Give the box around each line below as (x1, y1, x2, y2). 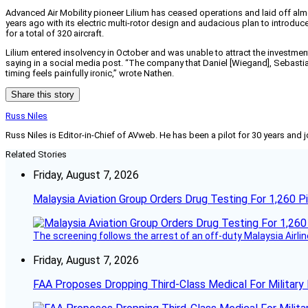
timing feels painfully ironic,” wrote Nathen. (5, 68, 174, 79)
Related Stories (5, 149, 67, 160)
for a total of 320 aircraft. (5, 28, 104, 39)
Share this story (11, 89, 74, 100)
